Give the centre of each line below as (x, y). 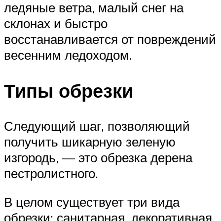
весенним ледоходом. (68, 55)
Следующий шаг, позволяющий (97, 126)
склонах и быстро (56, 23)
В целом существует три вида (92, 202)
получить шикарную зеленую (90, 142)
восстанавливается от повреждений (110, 39)
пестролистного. (51, 173)
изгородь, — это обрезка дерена (98, 158)
